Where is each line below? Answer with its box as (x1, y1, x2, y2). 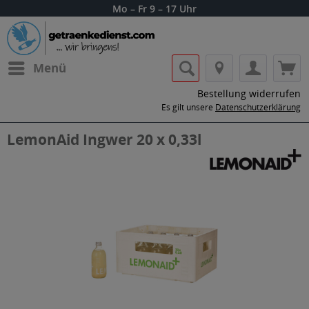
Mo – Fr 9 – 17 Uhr (112, 2, 197, 15)
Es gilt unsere (161, 101, 215, 113)
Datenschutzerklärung (215, 101, 301, 113)
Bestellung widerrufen (197, 87, 301, 100)
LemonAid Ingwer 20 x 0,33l (7, 130, 201, 149)
